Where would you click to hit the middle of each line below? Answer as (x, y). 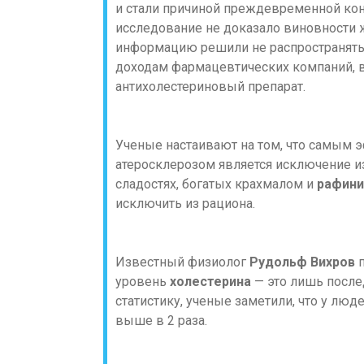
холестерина (210, 282)
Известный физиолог (182, 262)
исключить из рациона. (185, 204)
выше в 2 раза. (161, 321)
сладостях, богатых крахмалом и (216, 184)
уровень (143, 282)
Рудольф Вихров (302, 262)
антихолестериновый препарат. (210, 87)
